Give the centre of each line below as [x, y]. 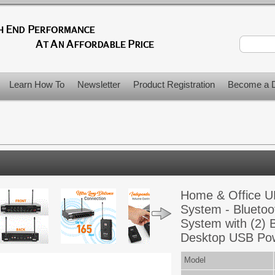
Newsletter [99, 84]
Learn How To [37, 84]
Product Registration [174, 84]
